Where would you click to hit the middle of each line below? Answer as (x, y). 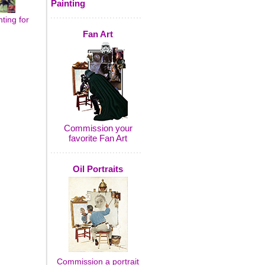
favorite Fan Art (98, 138)
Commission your (98, 128)
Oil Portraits (98, 169)
